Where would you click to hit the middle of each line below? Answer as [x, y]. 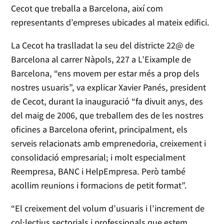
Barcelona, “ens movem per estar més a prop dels [105, 73]
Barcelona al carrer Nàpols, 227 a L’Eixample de [101, 59]
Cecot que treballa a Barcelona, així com [87, 8]
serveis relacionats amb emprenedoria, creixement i [109, 143]
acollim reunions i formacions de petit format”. [99, 185]
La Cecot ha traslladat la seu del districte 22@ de [103, 45]
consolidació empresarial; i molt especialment [98, 157]
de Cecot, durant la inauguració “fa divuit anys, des [107, 101]
